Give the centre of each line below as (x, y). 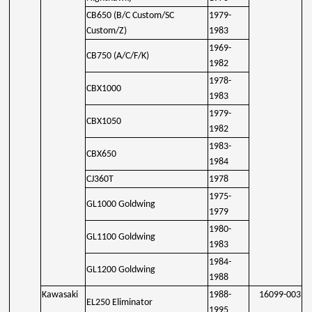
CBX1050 (104, 121)
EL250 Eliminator (120, 302)
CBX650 (102, 154)
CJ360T (100, 179)
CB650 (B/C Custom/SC (131, 15)
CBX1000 (104, 88)
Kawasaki (60, 295)
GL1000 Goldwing (121, 204)
